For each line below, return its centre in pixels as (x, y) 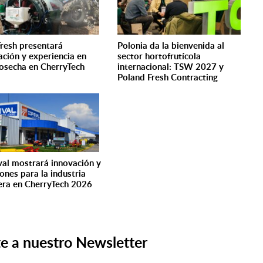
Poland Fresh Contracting (168, 77)
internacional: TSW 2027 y (171, 67)
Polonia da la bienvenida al (171, 45)
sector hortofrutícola (159, 56)
